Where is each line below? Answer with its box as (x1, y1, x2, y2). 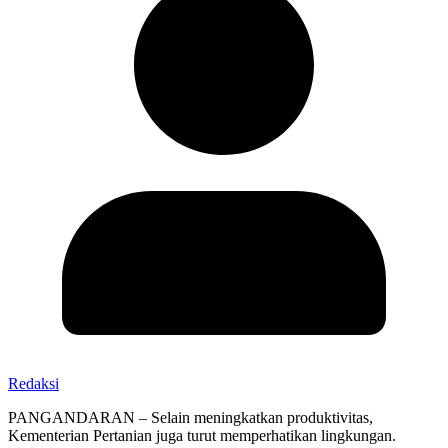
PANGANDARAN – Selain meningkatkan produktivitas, (8, 408, 373, 426)
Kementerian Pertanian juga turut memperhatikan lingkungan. (8, 426, 396, 444)
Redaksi (8, 374, 59, 392)
